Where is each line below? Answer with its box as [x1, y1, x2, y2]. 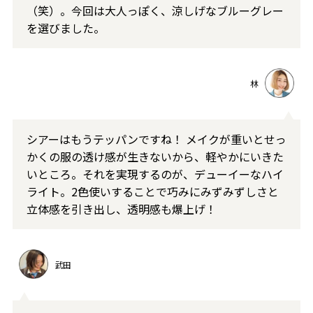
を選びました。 [26, 20, 105, 37]
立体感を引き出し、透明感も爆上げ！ [26, 201, 217, 218]
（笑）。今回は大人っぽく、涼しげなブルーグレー [26, 2, 284, 20]
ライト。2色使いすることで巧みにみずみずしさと [26, 183, 279, 201]
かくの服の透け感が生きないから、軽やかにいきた [26, 148, 284, 166]
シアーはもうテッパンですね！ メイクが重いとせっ [26, 131, 286, 148]
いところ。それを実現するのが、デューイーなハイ [26, 166, 284, 183]
